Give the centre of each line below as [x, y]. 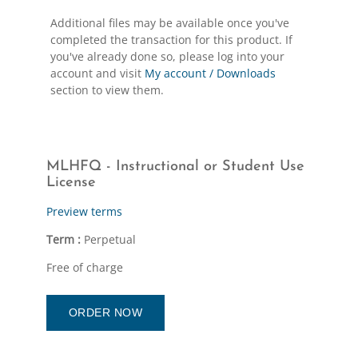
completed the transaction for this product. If [171, 39]
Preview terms [84, 211]
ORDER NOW [105, 312]
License [71, 182]
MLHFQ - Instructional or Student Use [175, 166]
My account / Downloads [210, 73]
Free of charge [84, 267]
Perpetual [108, 239]
